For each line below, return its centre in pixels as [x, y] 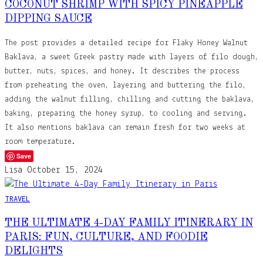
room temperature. [40, 141]
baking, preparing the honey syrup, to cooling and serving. [126, 113]
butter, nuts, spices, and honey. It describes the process [122, 71]
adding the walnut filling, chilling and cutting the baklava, [129, 99]
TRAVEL [17, 198]
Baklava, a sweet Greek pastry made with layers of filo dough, [131, 57]
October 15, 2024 [65, 170]
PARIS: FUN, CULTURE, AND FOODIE [106, 237]
